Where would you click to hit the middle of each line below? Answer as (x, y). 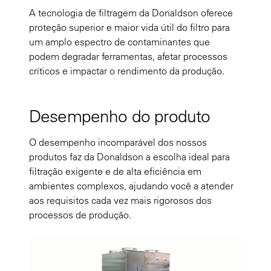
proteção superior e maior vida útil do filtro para (129, 27)
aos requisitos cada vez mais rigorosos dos (120, 200)
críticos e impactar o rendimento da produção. (127, 71)
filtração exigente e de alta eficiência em (115, 171)
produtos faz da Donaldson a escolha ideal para (129, 157)
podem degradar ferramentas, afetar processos (128, 56)
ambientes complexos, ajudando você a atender (131, 186)
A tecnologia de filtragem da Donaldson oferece (131, 13)
